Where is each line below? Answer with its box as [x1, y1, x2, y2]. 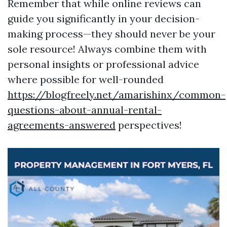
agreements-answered [8, 119, 116, 131]
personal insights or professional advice [8, 58, 199, 70]
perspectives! [116, 119, 182, 131]
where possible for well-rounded [8, 73, 164, 86]
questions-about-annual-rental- [8, 103, 162, 116]
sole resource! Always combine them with [8, 43, 207, 55]
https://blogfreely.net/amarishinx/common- [8, 88, 225, 101]
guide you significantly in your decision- [8, 12, 200, 25]
